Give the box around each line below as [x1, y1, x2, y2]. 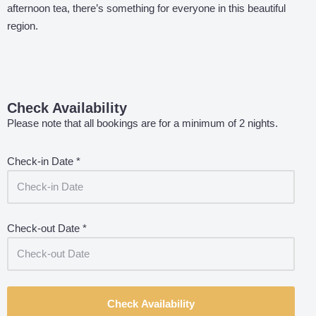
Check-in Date [7, 155, 76, 167]
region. [7, 20, 38, 32]
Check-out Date [7, 221, 83, 234]
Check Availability [7, 100, 127, 116]
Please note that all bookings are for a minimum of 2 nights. [7, 117, 278, 129]
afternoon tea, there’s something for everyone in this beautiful [7, 2, 286, 14]
